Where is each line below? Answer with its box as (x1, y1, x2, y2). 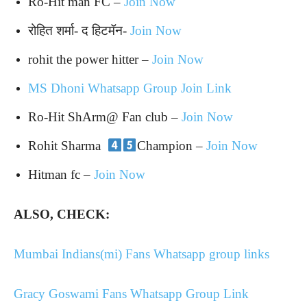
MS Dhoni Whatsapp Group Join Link (28, 81, 232, 95)
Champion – (136, 138, 206, 153)
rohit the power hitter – (28, 52, 152, 66)
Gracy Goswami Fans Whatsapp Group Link (14, 286, 249, 301)
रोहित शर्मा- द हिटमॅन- (28, 23, 130, 38)
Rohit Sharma (28, 138, 108, 153)
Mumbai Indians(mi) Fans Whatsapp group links (14, 247, 269, 261)
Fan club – (119, 110, 182, 124)
